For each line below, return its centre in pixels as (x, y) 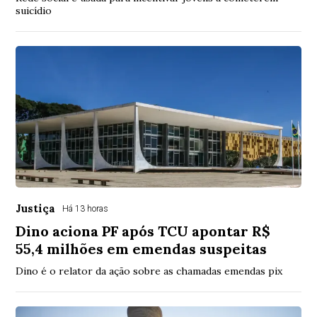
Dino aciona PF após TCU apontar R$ (143, 231)
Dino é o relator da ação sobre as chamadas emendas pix (149, 271)
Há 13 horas (86, 208)
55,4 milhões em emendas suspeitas (142, 248)
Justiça (36, 208)
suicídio (34, 10)
